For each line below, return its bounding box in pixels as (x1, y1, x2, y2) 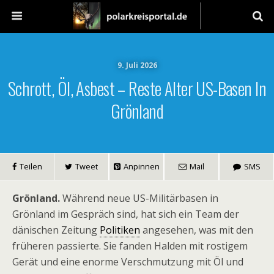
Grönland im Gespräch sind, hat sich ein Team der (12, 207, 239, 221)
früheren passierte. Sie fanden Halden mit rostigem (12, 239, 248, 253)
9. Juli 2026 (117, 60, 157, 70)
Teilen (19, 161, 42, 172)
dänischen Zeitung (12, 223, 100, 237)
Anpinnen (123, 161, 160, 172)
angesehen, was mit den (140, 223, 253, 237)
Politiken (100, 223, 140, 237)
